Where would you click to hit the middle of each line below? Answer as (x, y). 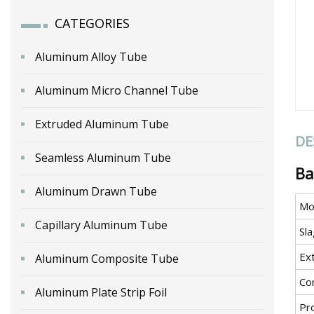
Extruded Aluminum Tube (102, 124)
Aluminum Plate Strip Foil (101, 292)
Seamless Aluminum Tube (103, 157)
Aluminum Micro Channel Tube (117, 90)
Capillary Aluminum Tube (101, 225)
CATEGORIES (92, 23)
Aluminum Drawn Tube (96, 191)
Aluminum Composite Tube (107, 258)
